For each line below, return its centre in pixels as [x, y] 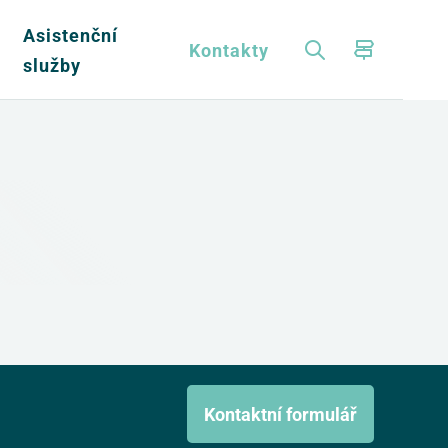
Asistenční [70, 34]
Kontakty [228, 49]
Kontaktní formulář [280, 414]
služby [51, 64]
